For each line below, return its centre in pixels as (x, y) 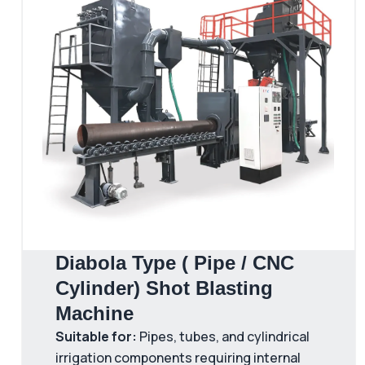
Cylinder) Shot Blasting (164, 288)
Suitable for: (96, 336)
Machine (94, 313)
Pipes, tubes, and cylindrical (223, 336)
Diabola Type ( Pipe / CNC (174, 263)
